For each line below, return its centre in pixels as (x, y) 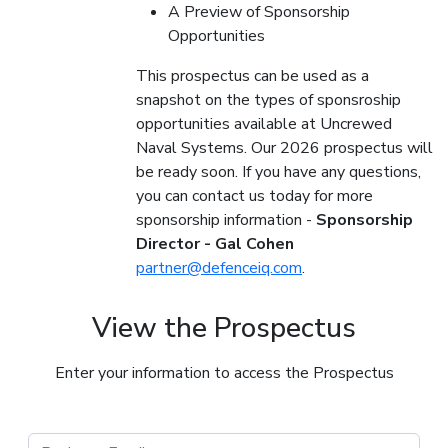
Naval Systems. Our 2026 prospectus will (284, 148)
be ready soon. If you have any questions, (278, 172)
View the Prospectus (224, 328)
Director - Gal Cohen (215, 244)
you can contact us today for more (254, 196)
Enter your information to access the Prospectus (224, 373)
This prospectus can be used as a (252, 76)
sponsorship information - (226, 220)
